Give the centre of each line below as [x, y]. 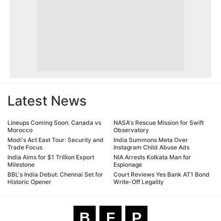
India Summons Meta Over [151, 140]
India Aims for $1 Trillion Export [51, 157]
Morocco [20, 130]
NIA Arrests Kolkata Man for [152, 157]
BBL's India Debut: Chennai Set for [55, 174]
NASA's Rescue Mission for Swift [159, 122]
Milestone [21, 164]
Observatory [131, 130]
